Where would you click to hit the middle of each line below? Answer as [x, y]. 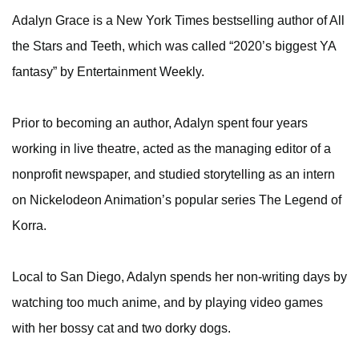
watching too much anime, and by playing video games [167, 302]
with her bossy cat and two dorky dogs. [121, 328]
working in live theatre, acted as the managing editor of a [171, 148]
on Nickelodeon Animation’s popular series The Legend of [177, 200]
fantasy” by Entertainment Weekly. [108, 71]
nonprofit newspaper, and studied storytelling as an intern [173, 174]
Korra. [29, 225]
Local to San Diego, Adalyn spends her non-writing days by [179, 276]
